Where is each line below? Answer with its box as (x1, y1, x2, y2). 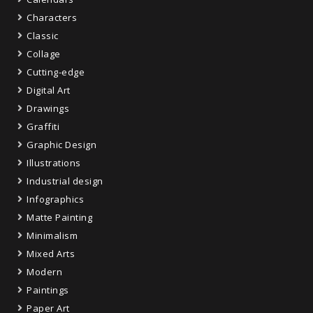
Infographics (27, 192, 84, 205)
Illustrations (27, 156, 81, 169)
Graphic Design (27, 138, 96, 151)
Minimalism (27, 228, 78, 242)
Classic (27, 29, 59, 42)
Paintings (27, 283, 69, 296)
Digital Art (27, 83, 71, 96)
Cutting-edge (27, 65, 85, 78)
